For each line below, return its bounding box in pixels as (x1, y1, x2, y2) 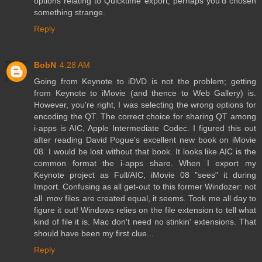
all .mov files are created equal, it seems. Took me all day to (34, 194, 256, 204)
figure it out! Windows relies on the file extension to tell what (34, 205, 256, 215)
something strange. (34, 8, 105, 18)
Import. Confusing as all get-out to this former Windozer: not (34, 182, 256, 192)
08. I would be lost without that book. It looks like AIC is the (34, 147, 256, 157)
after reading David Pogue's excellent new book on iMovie (34, 135, 256, 145)
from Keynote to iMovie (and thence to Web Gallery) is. (34, 88, 256, 98)
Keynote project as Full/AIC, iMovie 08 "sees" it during (34, 170, 256, 180)
